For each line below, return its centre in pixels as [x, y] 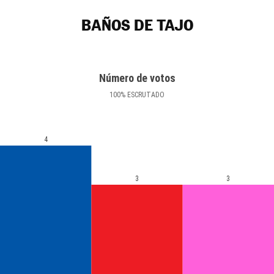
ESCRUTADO [145, 95]
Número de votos [137, 78]
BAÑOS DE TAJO [137, 25]
